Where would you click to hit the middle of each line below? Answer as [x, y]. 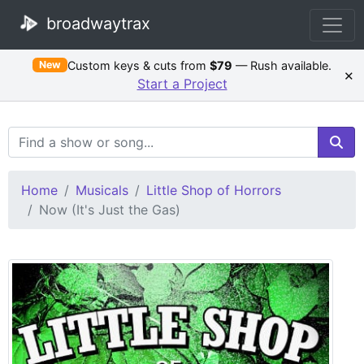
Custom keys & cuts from [139, 65]
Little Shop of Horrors [214, 190]
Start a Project [182, 83]
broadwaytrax [96, 23]
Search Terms [49, 135]
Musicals [102, 190]
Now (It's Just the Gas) [110, 209]
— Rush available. [282, 65]
